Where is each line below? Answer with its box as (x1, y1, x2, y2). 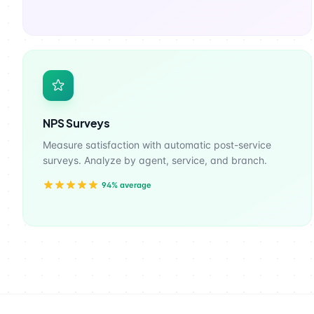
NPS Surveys (43, 116, 110, 130)
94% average (102, 180, 151, 190)
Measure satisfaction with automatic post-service (43, 139, 271, 151)
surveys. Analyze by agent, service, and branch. (43, 154, 267, 166)
